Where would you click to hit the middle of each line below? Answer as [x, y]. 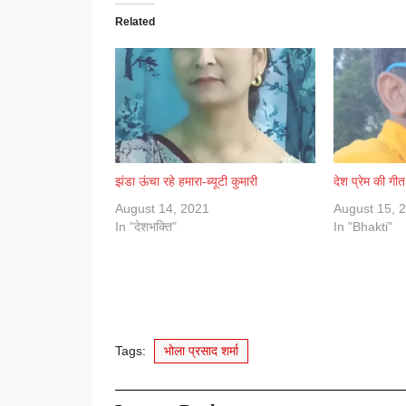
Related [135, 22]
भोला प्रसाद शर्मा [201, 350]
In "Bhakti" [362, 226]
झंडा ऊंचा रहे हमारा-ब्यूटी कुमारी [186, 181]
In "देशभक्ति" [146, 226]
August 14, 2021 [162, 208]
